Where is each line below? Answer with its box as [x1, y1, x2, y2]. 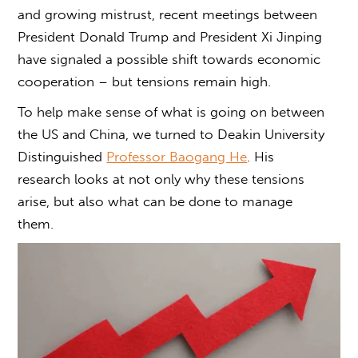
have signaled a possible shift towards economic [18, 51, 321, 68]
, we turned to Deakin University [125, 126, 325, 143]
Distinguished [18, 149, 107, 165]
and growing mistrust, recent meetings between [18, 6, 318, 23]
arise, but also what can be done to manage [18, 193, 293, 210]
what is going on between [161, 104, 325, 121]
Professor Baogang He [106, 149, 248, 165]
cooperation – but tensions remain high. [18, 74, 276, 90]
